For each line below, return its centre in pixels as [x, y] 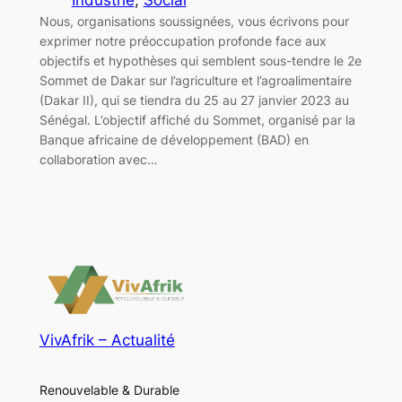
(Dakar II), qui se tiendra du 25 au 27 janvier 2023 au [194, 100]
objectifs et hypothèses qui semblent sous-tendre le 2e [200, 60]
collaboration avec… [98, 159]
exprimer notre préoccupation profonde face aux [183, 40]
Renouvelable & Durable [109, 389]
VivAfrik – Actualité [107, 341]
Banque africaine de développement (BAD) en [174, 139]
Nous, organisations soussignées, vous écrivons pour [194, 21]
